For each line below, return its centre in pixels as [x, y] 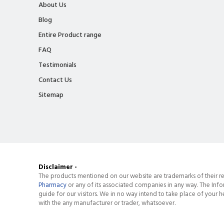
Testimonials [57, 65]
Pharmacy [52, 185]
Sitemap [51, 95]
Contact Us [55, 80]
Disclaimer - [58, 167]
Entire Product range [70, 35]
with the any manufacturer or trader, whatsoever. [107, 203]
